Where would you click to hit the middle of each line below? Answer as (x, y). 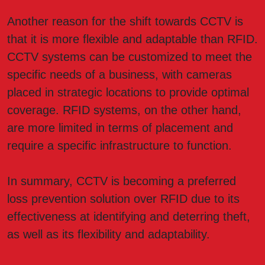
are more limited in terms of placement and (120, 128)
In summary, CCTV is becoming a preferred (122, 181)
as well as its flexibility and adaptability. (109, 235)
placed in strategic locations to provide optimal (128, 93)
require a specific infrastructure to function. (119, 146)
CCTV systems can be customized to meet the (130, 57)
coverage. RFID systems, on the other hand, (124, 110)
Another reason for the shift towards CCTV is (125, 22)
